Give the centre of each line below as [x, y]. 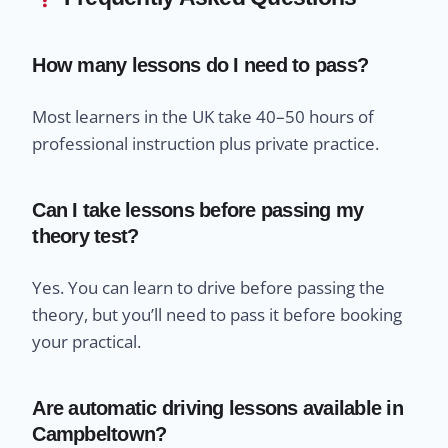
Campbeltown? [99, 434]
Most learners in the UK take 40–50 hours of [203, 117]
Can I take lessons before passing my [198, 210]
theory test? [85, 236]
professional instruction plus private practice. [206, 144]
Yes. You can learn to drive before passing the [209, 288]
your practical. [87, 342]
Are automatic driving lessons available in [217, 408]
